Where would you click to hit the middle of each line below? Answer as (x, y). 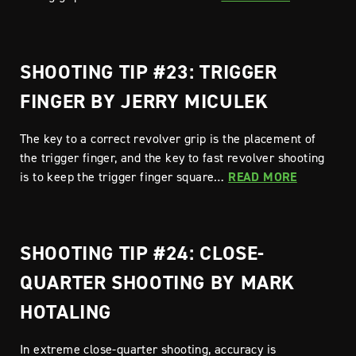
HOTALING (66, 311)
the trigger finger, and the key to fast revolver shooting (172, 157)
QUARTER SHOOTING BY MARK (158, 282)
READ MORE (263, 177)
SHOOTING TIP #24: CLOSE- (143, 253)
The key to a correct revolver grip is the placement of (168, 138)
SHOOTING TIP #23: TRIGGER (149, 72)
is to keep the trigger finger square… (124, 176)
